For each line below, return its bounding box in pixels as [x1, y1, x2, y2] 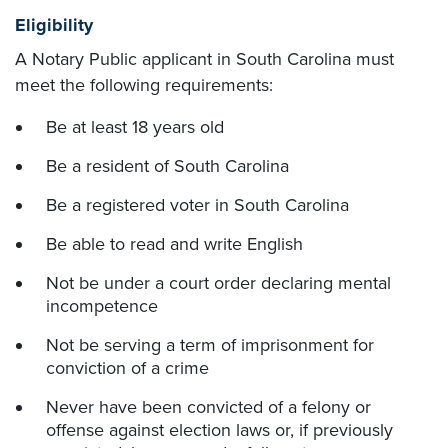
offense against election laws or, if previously [46, 419, 393, 441]
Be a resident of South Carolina [46, 155, 289, 177]
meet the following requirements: [15, 74, 273, 96]
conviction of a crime [46, 357, 209, 379]
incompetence [46, 295, 158, 317]
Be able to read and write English [46, 233, 303, 255]
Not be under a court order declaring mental [46, 272, 391, 294]
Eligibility [15, 14, 93, 36]
